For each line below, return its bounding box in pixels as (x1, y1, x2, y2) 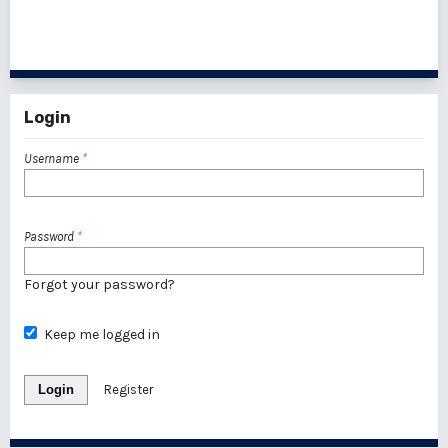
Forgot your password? (24, 276, 175, 293)
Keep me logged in (43, 326, 160, 343)
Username (24, 151, 82, 166)
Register (104, 382, 153, 397)
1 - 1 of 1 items (349, 42, 428, 57)
